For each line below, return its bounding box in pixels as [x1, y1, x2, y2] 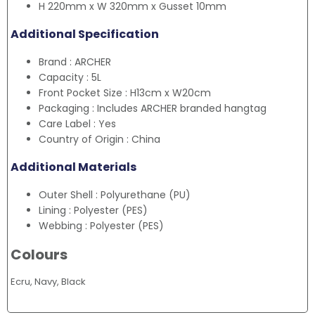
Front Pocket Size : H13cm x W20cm [39, 86, 211, 101]
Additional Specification [11, 26, 159, 43]
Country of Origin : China [39, 132, 160, 147]
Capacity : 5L [39, 70, 101, 85]
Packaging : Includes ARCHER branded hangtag [39, 101, 266, 116]
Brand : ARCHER [39, 55, 111, 70]
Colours [11, 245, 67, 265]
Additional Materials [11, 159, 136, 176]
